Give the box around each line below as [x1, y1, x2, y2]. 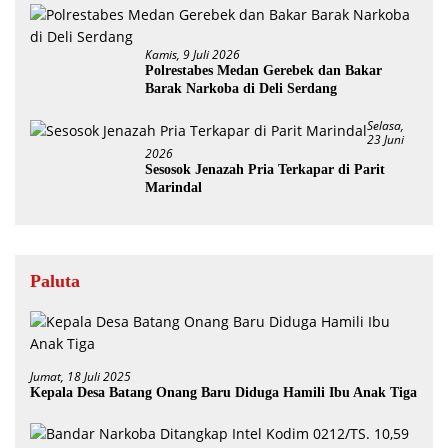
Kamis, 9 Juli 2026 [145, 45, 240, 63]
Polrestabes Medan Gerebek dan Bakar [145, 62, 382, 78]
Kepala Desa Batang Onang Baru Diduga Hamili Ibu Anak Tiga [30, 384, 418, 400]
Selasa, [367, 116, 404, 134]
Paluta [30, 270, 80, 291]
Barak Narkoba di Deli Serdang [145, 80, 337, 96]
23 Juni [367, 130, 404, 148]
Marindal [145, 179, 202, 195]
